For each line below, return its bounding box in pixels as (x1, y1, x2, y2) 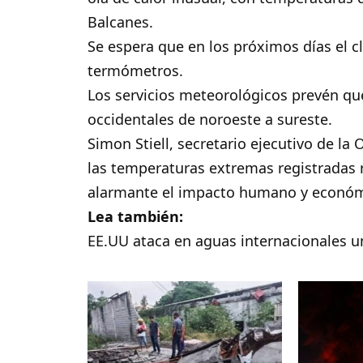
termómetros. (88, 61, 184, 81)
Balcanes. (88, 12, 154, 32)
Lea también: (88, 207, 184, 227)
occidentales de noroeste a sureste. (88, 109, 333, 130)
